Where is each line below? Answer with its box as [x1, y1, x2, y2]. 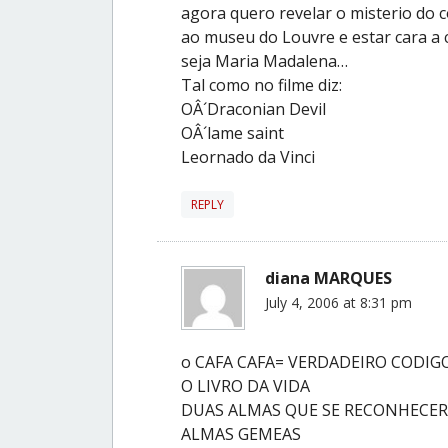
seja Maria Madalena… [181, 49, 348, 72]
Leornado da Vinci [181, 145, 315, 168]
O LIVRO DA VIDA [181, 374, 310, 397]
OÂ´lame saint [181, 121, 284, 144]
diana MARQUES [265, 266, 392, 289]
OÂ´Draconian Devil [181, 97, 326, 120]
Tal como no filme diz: [181, 73, 342, 96]
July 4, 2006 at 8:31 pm [265, 292, 412, 312]
